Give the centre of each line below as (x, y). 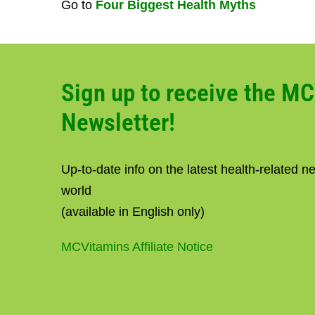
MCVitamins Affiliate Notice (137, 247)
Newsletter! (118, 123)
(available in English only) (133, 212)
